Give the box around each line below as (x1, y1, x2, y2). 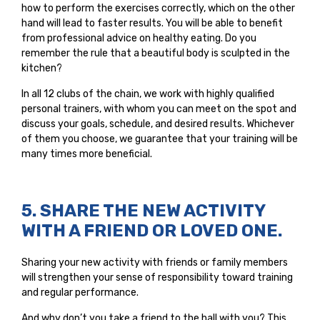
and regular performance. (21, 286, 139, 299)
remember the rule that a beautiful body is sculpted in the (21, 46, 290, 59)
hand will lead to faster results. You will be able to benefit (21, 16, 283, 29)
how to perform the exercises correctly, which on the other (21, 1, 295, 14)
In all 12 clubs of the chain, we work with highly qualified (21, 87, 274, 100)
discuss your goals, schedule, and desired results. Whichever (21, 117, 294, 130)
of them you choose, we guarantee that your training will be (21, 132, 298, 145)
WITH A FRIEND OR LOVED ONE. (21, 220, 282, 241)
